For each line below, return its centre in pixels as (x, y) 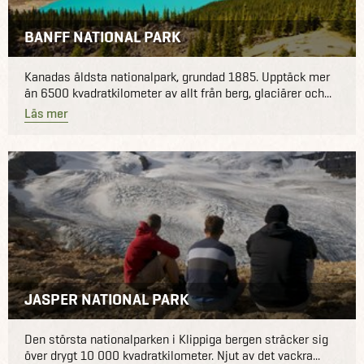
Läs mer (46, 114)
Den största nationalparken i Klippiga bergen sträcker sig (176, 340)
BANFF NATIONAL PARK (103, 37)
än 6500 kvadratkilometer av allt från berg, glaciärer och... (178, 93)
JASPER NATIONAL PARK (107, 299)
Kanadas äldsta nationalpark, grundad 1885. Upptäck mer (177, 77)
